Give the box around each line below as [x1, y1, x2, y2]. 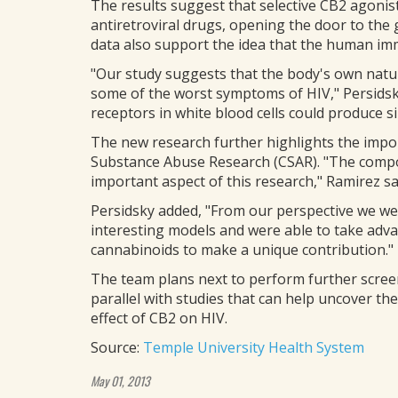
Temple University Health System [143, 338, 364, 357]
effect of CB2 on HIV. [91, 308, 227, 328]
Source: [91, 338, 143, 357]
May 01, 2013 [91, 371, 150, 390]
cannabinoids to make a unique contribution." [91, 240, 394, 259]
